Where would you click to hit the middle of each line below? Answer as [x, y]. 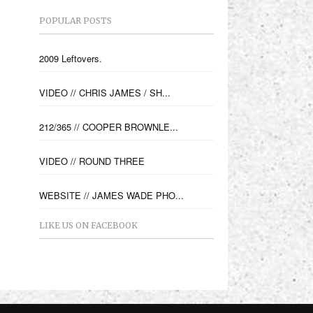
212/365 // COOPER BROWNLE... [109, 127]
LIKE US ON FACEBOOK [88, 226]
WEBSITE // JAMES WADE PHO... [111, 196]
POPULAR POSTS [75, 21]
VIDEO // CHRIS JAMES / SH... [105, 93]
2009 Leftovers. [71, 59]
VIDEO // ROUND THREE [92, 161]
